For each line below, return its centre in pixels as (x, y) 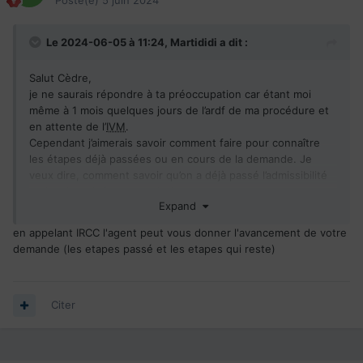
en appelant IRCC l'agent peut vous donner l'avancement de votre (180, 232)
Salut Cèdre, (60, 78)
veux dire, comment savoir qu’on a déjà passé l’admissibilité (178, 175)
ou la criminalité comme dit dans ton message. (146, 192)
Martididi (194, 43)
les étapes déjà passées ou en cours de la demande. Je (171, 159)
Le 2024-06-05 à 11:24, (108, 43)
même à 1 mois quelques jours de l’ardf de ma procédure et (179, 111)
